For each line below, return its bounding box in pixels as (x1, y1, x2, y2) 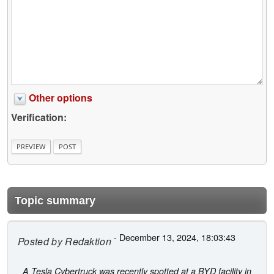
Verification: (11, 110, 67, 125)
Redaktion (62, 234, 112, 248)
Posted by (18, 234, 62, 248)
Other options (29, 91, 92, 105)
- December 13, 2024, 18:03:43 (111, 230, 236, 243)
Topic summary (15, 194, 95, 207)
